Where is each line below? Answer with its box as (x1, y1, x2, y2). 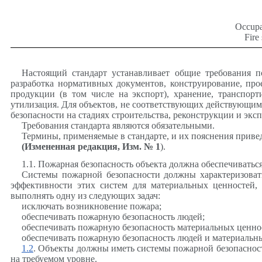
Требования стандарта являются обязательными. (21, 120, 215, 131)
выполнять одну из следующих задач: (11, 191, 160, 201)
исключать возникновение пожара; (21, 201, 161, 212)
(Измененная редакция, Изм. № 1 (21, 142, 160, 152)
